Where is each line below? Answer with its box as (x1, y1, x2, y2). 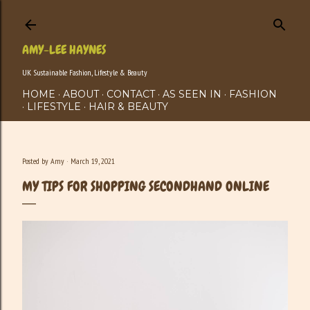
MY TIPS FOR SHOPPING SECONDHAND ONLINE (22, 177, 269, 195)
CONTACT (107, 88, 155, 100)
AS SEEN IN (163, 88, 221, 100)
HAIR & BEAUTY (89, 100, 168, 113)
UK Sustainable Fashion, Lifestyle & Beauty (22, 67, 147, 77)
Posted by (22, 156, 51, 166)
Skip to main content (92, 10, 218, 25)
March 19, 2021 (71, 156, 115, 166)
